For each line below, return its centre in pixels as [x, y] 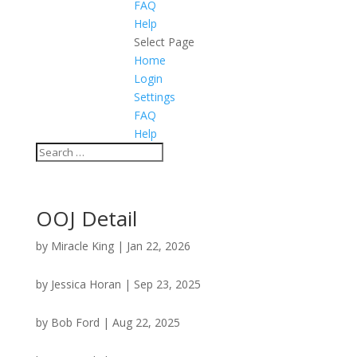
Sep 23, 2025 [167, 284]
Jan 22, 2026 [158, 246]
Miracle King [82, 246]
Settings [154, 97]
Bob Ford [75, 322]
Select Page [164, 42]
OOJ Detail [86, 218]
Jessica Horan [86, 284]
